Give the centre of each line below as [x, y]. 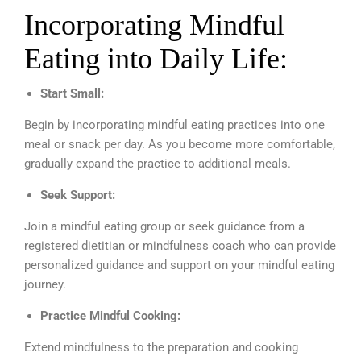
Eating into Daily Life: [160, 58]
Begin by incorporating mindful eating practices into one [174, 124]
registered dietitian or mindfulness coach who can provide [180, 245]
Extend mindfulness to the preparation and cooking [161, 347]
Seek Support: [79, 195]
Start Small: [74, 93]
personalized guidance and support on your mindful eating [179, 265]
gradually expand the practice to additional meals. [158, 163]
